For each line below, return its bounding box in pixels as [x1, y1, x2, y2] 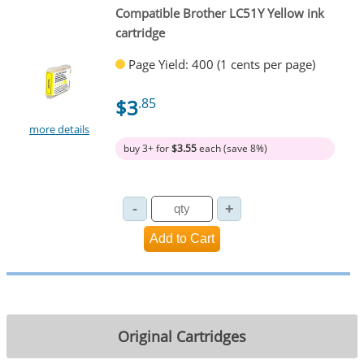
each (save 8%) [196, 141, 267, 155]
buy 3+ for [123, 141, 171, 155]
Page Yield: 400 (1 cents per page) [128, 56, 315, 72]
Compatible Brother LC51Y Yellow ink [115, 5, 324, 22]
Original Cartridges [118, 327, 246, 346]
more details [29, 121, 90, 136]
